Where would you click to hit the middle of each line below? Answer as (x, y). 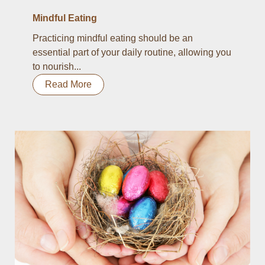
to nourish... (57, 67)
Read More (68, 84)
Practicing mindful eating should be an (113, 38)
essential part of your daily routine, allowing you (132, 52)
